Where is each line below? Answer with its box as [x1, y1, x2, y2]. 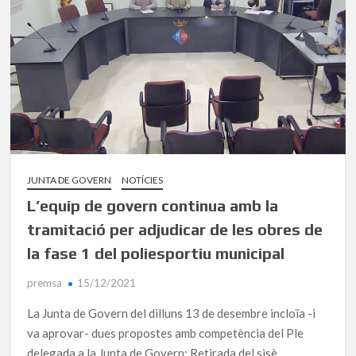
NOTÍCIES [122, 174, 164, 187]
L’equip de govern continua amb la [27, 196, 279, 215]
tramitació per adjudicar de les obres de [27, 220, 323, 239]
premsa [27, 277, 63, 290]
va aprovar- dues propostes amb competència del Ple [27, 326, 304, 341]
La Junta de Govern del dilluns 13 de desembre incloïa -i [27, 306, 316, 321]
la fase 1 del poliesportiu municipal [27, 244, 285, 263]
